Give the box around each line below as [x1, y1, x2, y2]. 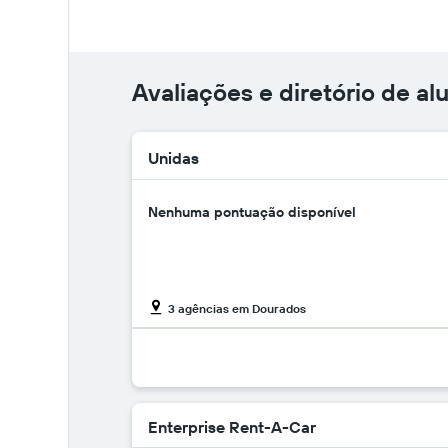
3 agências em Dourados [168, 300, 306, 316]
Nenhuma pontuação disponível [148, 203, 356, 221]
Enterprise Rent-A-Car [148, 417, 316, 437]
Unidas [148, 147, 199, 168]
